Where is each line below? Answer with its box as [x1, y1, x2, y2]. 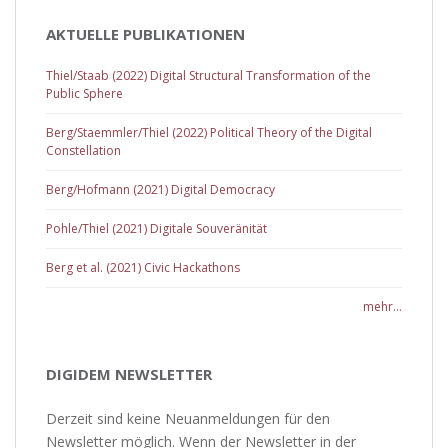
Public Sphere [46, 85, 123, 102]
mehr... [363, 298, 402, 315]
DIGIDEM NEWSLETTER [46, 364, 212, 384]
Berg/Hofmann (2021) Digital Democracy [46, 181, 275, 198]
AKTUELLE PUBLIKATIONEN [46, 24, 245, 44]
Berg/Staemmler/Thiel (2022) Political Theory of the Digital [46, 124, 372, 141]
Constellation [46, 142, 121, 159]
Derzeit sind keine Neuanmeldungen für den [46, 409, 330, 428]
